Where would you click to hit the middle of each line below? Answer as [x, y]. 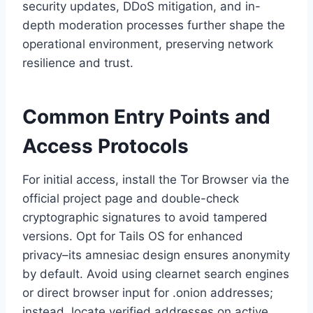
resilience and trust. [78, 63]
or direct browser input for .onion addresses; [148, 293]
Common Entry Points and [146, 117]
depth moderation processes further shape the [154, 26]
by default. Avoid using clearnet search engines [156, 274]
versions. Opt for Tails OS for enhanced [133, 236]
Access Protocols [105, 146]
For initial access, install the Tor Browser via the [156, 180]
